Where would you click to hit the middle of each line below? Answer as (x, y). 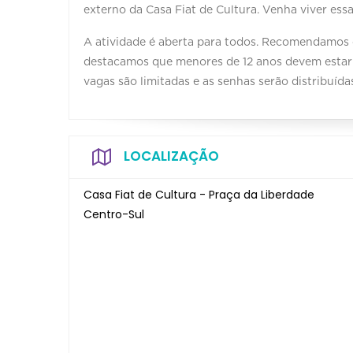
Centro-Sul (114, 214)
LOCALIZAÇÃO (171, 156)
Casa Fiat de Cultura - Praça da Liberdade (199, 194)
